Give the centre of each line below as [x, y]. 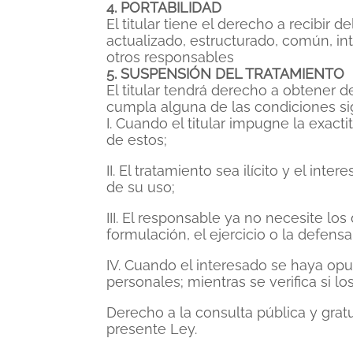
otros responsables [170, 57]
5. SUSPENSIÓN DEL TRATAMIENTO [225, 74]
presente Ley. [152, 329]
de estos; [137, 140]
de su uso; [141, 187]
